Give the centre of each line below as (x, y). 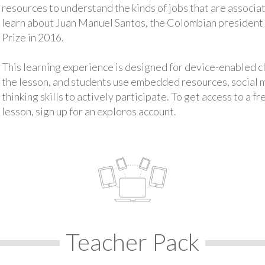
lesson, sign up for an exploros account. (89, 111)
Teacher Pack (132, 242)
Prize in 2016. (33, 37)
